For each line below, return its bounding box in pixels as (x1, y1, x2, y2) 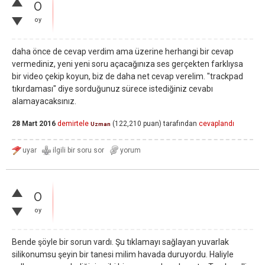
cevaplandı (199, 119, 234, 128)
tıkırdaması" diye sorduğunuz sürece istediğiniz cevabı (12, 84, 213, 93)
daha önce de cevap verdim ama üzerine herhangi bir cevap (12, 47, 234, 56)
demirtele (57, 119, 89, 128)
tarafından (163, 119, 197, 128)
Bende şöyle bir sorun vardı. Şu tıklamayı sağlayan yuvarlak (12, 237, 229, 247)
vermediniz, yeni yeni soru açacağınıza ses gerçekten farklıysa (12, 59, 243, 69)
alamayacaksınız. (12, 96, 76, 106)
